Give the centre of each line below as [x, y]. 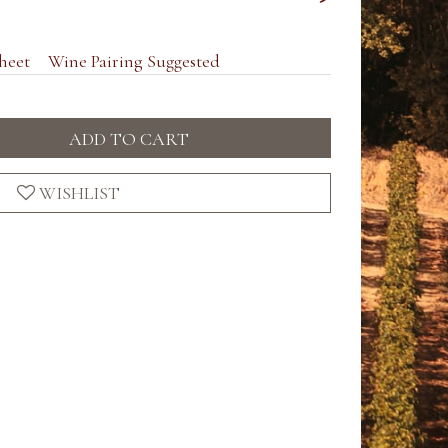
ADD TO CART [128, 139]
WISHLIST [79, 193]
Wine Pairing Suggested [134, 61]
